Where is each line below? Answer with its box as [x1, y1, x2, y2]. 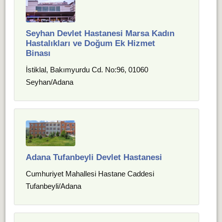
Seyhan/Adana [26, 78, 74, 86]
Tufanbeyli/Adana [26, 182, 82, 190]
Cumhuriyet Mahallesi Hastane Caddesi [26, 169, 155, 178]
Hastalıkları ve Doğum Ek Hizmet [26, 39, 156, 48]
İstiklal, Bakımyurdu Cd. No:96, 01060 [26, 65, 149, 74]
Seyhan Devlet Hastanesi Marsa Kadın [26, 29, 175, 38]
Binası [26, 49, 51, 58]
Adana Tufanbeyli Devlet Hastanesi [26, 153, 163, 162]
